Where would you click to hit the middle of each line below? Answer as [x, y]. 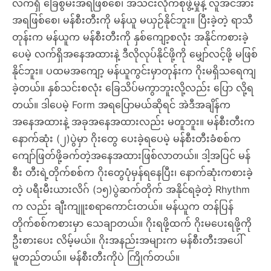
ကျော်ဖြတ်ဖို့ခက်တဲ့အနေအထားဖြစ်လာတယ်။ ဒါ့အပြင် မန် [131, 156]
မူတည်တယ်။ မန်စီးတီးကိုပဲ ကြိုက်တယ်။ [96, 257]
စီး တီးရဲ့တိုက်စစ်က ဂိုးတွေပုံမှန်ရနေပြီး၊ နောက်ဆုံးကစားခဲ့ [132, 173]
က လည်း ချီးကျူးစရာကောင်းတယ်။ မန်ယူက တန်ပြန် [123, 207]
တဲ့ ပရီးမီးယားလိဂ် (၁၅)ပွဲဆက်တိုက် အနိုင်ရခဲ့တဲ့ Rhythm [131, 190]
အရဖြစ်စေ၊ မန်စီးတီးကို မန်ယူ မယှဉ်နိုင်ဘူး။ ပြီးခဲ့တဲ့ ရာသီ [132, 20]
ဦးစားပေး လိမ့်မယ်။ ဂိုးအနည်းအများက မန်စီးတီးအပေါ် [127, 240]
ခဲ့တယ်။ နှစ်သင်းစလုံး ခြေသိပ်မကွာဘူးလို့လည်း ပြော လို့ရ [133, 88]
